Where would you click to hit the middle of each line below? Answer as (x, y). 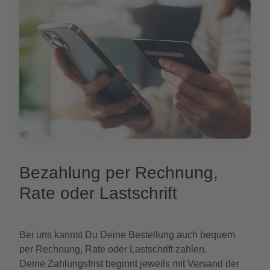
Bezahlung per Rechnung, (119, 172)
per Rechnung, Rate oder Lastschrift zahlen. (113, 249)
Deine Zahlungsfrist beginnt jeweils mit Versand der (129, 263)
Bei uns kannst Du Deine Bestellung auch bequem (127, 234)
